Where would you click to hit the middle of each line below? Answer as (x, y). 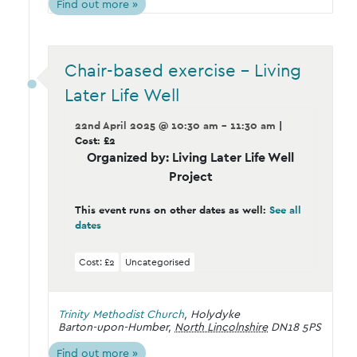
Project (190, 176)
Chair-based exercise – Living (183, 70)
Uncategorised (157, 262)
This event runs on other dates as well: (172, 210)
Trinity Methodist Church (121, 314)
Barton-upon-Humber (113, 326)
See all (285, 210)
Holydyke (215, 314)
